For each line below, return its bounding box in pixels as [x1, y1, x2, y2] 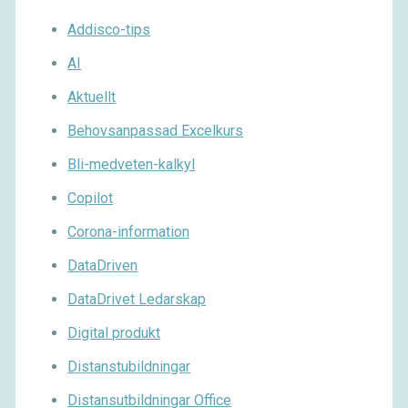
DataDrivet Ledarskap [67, 291, 207, 309]
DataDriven [67, 257, 138, 275]
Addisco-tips [67, 21, 151, 39]
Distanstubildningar [67, 358, 191, 376]
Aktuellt [67, 88, 117, 107]
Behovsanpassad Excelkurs [67, 122, 244, 140]
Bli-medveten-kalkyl [67, 156, 196, 174]
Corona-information [67, 223, 190, 241]
